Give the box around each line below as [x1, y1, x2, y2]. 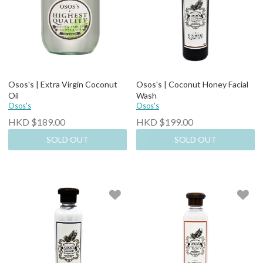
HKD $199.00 [136, 116, 193, 127]
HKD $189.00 [8, 116, 65, 127]
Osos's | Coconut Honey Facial [136, 79, 248, 89]
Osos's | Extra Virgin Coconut [8, 79, 117, 89]
